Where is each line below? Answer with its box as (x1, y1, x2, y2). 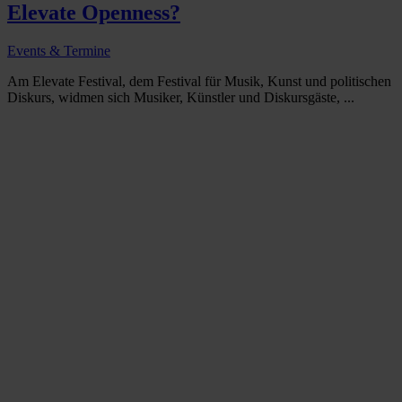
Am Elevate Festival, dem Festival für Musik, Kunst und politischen (7, 73, 391, 89)
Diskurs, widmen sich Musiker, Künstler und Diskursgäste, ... (7, 89, 354, 105)
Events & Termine (7, 42, 110, 58)
